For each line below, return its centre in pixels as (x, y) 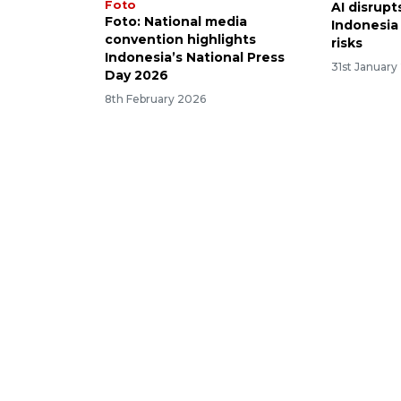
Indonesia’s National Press (195, 58)
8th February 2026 (155, 98)
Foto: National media (176, 22)
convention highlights (180, 40)
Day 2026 (137, 76)
